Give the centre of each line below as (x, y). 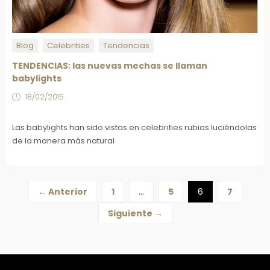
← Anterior (62, 191)
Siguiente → (135, 213)
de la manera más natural (63, 140)
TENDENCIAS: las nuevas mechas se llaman (110, 65)
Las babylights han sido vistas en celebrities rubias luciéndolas (134, 127)
